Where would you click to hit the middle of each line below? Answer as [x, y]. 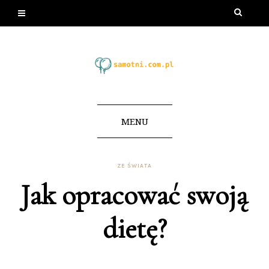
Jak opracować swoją [134, 195]
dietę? [134, 228]
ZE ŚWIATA [134, 165]
